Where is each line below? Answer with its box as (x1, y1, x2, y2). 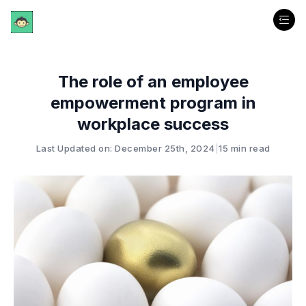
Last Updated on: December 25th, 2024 (36, 143, 215, 154)
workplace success (77, 114, 229, 134)
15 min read (219, 143, 270, 154)
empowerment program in (50, 93, 256, 113)
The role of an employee (57, 72, 249, 92)
